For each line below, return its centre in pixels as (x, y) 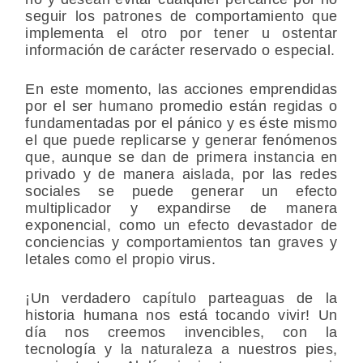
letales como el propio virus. (120, 259)
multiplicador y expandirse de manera (181, 208)
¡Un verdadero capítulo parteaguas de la (181, 298)
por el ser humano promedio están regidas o (181, 106)
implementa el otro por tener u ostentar (181, 33)
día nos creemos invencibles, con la (181, 332)
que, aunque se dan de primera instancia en (181, 157)
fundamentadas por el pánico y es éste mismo (181, 123)
